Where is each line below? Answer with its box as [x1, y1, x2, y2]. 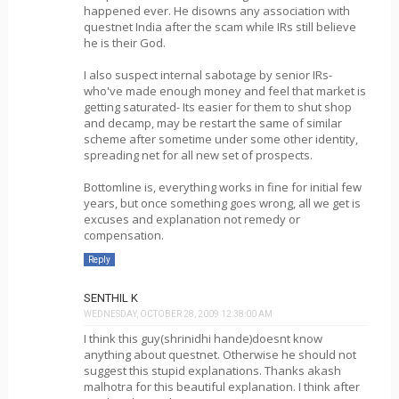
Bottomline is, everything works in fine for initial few [83, 178, 362, 195]
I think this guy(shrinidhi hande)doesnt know [83, 330, 322, 346]
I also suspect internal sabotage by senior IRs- [83, 66, 332, 83]
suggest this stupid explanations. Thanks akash [83, 362, 341, 379]
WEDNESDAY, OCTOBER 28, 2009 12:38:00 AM [83, 309, 273, 319]
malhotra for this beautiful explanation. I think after [83, 379, 360, 395]
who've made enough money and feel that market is [83, 82, 366, 99]
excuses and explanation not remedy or [83, 210, 300, 227]
